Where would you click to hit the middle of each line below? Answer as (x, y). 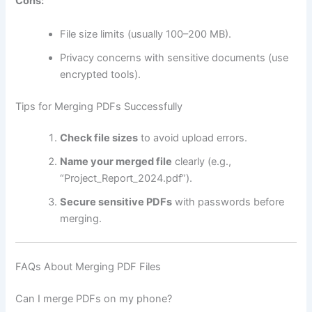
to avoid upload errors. (193, 138)
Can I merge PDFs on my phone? (94, 299)
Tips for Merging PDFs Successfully (99, 106)
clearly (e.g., (202, 162)
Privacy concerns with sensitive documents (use (174, 57)
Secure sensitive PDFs (116, 202)
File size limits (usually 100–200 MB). (146, 34)
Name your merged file (116, 162)
